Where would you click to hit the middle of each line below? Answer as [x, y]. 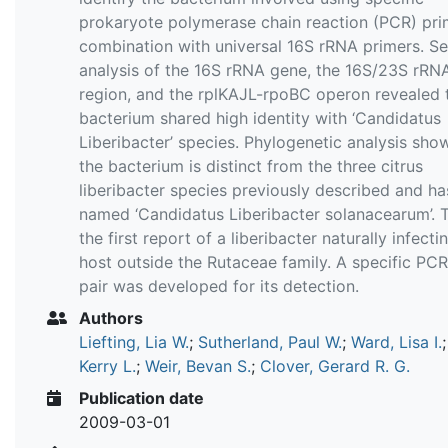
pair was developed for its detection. [219, 285]
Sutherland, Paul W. [270, 341]
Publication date [139, 397]
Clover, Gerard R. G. [335, 365]
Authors [109, 317]
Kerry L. [107, 365]
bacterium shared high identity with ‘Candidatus [260, 117]
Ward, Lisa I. [396, 341]
